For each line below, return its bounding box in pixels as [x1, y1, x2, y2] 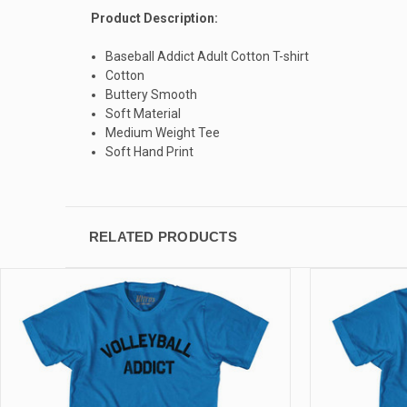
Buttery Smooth [105, 86, 198, 102]
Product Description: [91, 10, 218, 25]
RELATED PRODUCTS [88, 228, 237, 244]
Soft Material [105, 105, 182, 121]
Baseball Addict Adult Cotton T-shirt [105, 48, 310, 64]
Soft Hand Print [105, 144, 194, 159]
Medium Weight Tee [105, 124, 221, 140]
